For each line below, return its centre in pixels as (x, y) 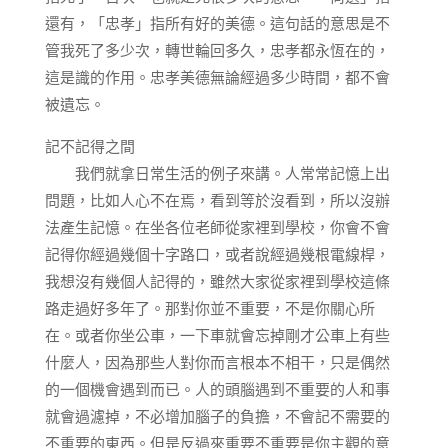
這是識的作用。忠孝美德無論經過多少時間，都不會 (217, 77)
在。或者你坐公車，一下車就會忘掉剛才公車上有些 (217, 335)
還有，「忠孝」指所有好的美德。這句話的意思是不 (217, 23)
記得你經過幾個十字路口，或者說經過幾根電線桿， (217, 254)
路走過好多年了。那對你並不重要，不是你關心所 (209, 308)
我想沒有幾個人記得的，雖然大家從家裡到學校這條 (217, 281)
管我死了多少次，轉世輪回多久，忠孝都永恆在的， (217, 50)
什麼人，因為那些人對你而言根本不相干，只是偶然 (217, 362)
